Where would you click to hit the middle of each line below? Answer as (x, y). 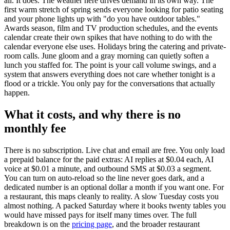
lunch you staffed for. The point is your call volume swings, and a (110, 65)
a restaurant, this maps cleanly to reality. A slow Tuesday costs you (111, 196)
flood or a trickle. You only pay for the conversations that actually (110, 83)
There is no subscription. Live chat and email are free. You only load (114, 150)
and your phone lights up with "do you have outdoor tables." (102, 18)
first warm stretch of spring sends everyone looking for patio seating (114, 9)
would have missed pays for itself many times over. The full (100, 215)
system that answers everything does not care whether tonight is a (110, 74)
